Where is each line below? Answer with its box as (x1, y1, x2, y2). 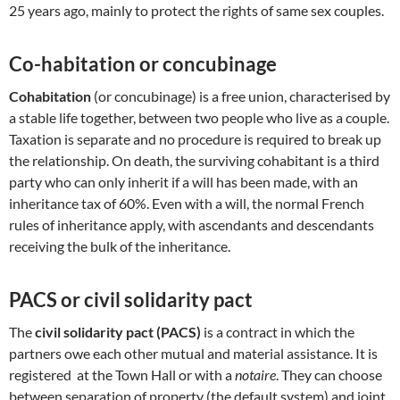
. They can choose (276, 366, 382, 384)
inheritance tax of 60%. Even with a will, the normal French (9, 195, 364, 212)
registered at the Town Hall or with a (9, 366, 235, 384)
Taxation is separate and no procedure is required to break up (9, 130, 381, 148)
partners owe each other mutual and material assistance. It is (9, 345, 378, 362)
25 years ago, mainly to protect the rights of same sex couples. (9, 2, 384, 20)
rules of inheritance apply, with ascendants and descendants (9, 216, 374, 234)
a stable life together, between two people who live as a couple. (9, 109, 389, 127)
